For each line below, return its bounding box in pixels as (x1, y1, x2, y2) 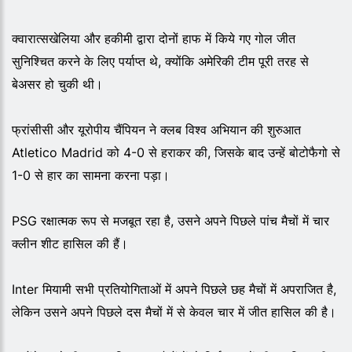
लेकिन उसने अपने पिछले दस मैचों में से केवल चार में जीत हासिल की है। (12, 303, 336, 320)
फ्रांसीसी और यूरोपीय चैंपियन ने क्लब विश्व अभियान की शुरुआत (12, 121, 301, 137)
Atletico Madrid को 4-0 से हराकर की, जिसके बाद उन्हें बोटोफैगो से (12, 144, 340, 160)
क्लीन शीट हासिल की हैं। (12, 235, 128, 251)
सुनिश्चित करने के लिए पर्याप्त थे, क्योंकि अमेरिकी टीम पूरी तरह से (12, 53, 309, 69)
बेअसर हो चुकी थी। (12, 75, 103, 92)
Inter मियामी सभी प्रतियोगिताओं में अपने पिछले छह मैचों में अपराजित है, (12, 280, 336, 297)
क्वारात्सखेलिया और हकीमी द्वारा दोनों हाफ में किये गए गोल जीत (12, 30, 295, 46)
